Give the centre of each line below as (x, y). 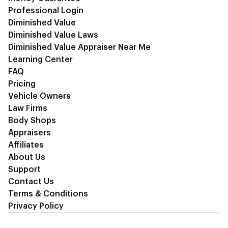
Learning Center (40, 60)
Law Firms (28, 109)
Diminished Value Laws (53, 35)
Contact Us (31, 182)
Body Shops (32, 121)
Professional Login (46, 11)
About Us (27, 158)
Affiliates (26, 145)
